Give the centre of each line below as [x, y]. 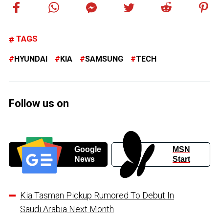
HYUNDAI [31, 59]
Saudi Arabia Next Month [67, 209]
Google [88, 149]
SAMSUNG [104, 59]
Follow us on [39, 104]
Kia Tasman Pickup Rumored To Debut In [97, 195]
